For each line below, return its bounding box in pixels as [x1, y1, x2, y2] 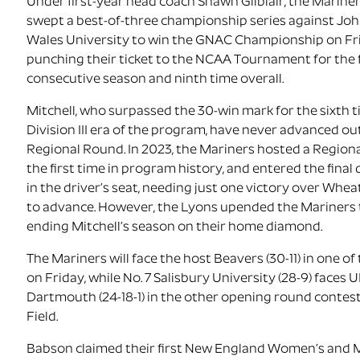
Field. [27, 311, 59, 325]
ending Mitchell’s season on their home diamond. [27, 221, 323, 235]
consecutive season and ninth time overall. [27, 73, 284, 87]
